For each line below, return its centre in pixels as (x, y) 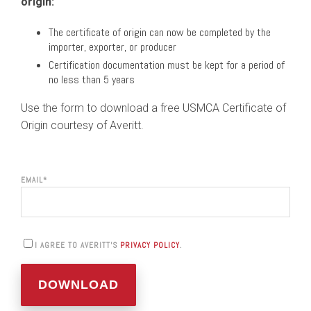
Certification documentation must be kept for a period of (167, 65)
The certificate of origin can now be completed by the (160, 32)
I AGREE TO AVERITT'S (77, 245)
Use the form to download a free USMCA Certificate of (153, 108)
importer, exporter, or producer (112, 47)
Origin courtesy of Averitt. (82, 125)
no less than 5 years (92, 79)
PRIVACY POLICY (150, 245)
